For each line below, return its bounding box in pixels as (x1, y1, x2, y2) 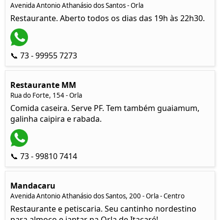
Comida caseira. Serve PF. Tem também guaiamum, (10, 103, 199, 113)
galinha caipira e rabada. (10, 113, 102, 124)
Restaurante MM (10, 80, 76, 90)
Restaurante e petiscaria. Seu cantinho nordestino (10, 203, 196, 214)
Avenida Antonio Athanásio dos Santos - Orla (10, 1, 143, 10)
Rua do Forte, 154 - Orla (10, 91, 82, 100)
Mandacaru (10, 180, 55, 191)
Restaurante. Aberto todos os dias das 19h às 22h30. (10, 13, 205, 24)
